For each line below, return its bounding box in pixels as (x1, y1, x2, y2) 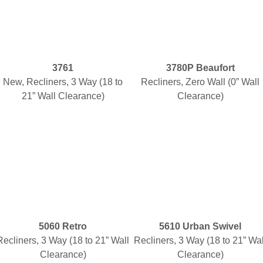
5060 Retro (39, 221, 87, 231)
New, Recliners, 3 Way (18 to (3, 77, 123, 87)
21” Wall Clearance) (21, 91, 104, 101)
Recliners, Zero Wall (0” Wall (141, 77, 259, 87)
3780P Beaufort (166, 63, 235, 73)
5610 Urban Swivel (159, 221, 241, 231)
